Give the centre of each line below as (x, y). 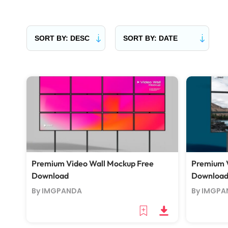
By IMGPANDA (57, 191)
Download (50, 176)
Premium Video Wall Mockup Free (93, 163)
